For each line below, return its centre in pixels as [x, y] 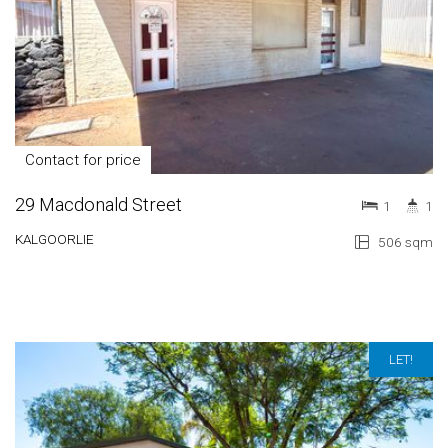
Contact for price [83, 160]
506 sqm [404, 242]
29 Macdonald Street [98, 204]
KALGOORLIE [54, 239]
